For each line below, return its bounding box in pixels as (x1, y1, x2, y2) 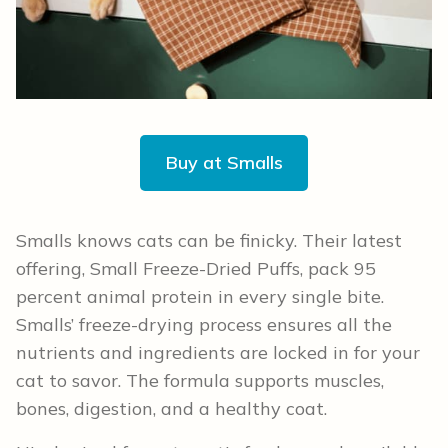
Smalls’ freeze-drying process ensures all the (16, 313, 392, 337)
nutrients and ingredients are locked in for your (16, 341, 420, 365)
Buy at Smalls (165, 151, 283, 175)
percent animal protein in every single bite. (16, 285, 384, 309)
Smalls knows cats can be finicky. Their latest (16, 229, 402, 253)
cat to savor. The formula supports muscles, (16, 369, 384, 393)
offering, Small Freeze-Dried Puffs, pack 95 (16, 257, 376, 281)
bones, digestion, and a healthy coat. (16, 397, 327, 421)
